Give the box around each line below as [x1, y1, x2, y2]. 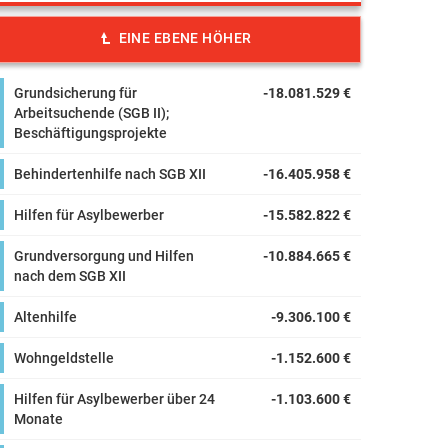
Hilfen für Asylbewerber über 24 [14, 391, 215, 407]
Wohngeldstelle [14, 350, 114, 366]
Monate [14, 411, 63, 427]
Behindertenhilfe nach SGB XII [14, 166, 206, 182]
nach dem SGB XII [14, 268, 126, 284]
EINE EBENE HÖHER [118, 30, 252, 46]
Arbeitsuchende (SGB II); [14, 105, 169, 121]
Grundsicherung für [14, 85, 137, 101]
